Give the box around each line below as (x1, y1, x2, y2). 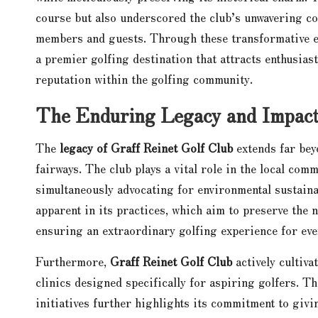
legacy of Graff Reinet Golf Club (60, 138, 233, 156)
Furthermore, (35, 251, 110, 270)
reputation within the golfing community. (35, 69, 253, 87)
